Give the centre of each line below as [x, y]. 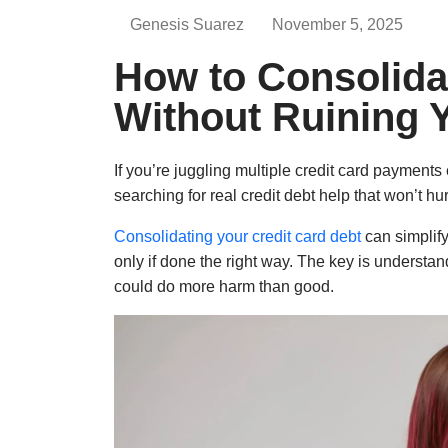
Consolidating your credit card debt [237, 237]
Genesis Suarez [187, 25]
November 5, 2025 [337, 25]
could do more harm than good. [224, 287]
